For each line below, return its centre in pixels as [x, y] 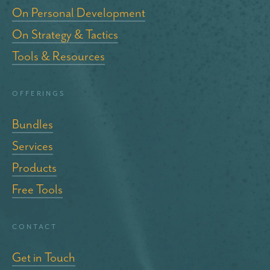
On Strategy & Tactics [65, 35]
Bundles [33, 124]
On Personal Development [79, 13]
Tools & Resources [58, 56]
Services [33, 146]
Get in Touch [44, 258]
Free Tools [37, 190]
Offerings [39, 93]
